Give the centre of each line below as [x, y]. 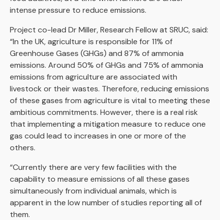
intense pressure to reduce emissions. [78, 10]
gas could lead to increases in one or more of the [98, 136]
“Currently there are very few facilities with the [93, 167]
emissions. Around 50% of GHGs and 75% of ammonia [107, 65]
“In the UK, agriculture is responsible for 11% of [91, 42]
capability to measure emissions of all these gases [100, 179]
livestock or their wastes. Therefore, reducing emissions [110, 89]
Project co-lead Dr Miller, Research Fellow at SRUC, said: [109, 30]
